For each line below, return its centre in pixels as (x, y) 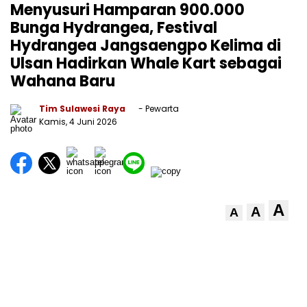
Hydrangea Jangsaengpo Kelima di (146, 46)
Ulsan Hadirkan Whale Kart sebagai (146, 63)
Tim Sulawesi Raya (82, 109)
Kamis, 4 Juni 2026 (78, 122)
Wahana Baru (63, 81)
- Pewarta (158, 109)
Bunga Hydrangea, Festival (114, 28)
